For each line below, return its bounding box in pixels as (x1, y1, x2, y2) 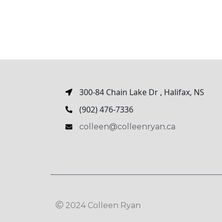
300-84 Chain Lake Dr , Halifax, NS (79, 87, 204, 98)
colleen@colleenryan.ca (79, 122, 175, 132)
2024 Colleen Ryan (65, 201, 141, 211)
